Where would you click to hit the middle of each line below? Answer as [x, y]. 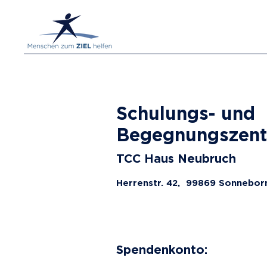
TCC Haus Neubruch [176, 158]
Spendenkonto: [162, 249]
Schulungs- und [186, 113]
